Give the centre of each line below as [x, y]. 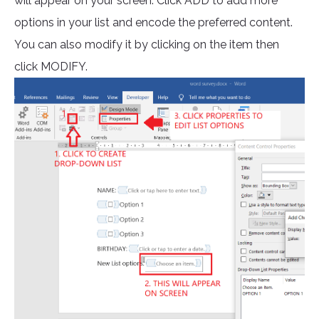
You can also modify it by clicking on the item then [147, 45]
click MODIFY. [51, 67]
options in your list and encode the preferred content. [153, 23]
